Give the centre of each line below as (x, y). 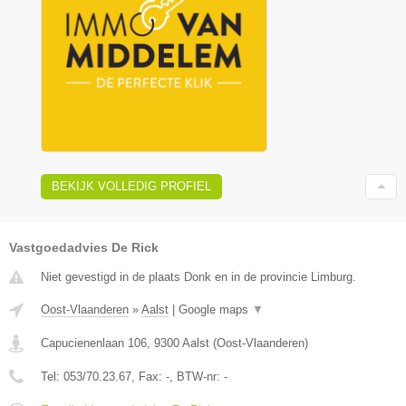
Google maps (215, 309)
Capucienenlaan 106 (94, 343)
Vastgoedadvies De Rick (84, 247)
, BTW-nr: (197, 376)
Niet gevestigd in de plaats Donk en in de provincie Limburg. (198, 276)
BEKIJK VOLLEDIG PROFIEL (131, 186)
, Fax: (149, 376)
